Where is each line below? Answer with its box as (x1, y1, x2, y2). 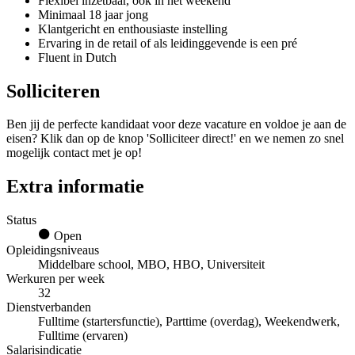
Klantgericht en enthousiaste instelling (38, 21, 227, 36)
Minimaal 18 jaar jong (38, 7, 148, 21)
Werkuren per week (6, 272, 105, 286)
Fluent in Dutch (38, 50, 116, 64)
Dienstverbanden (6, 300, 91, 315)
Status (6, 213, 36, 227)
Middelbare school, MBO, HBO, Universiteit (38, 258, 265, 272)
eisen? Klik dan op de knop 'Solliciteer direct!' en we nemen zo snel (6, 132, 344, 146)
